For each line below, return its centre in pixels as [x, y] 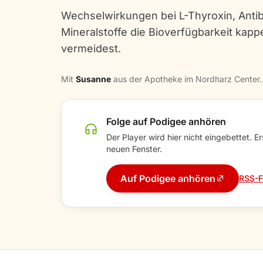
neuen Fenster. [134, 149]
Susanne [93, 79]
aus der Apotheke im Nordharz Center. [186, 79]
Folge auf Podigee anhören [166, 122]
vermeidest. [91, 48]
